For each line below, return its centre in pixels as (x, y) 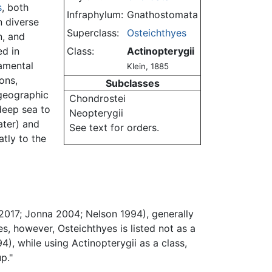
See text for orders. (114, 128)
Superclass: (93, 33)
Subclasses (132, 83)
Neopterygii (96, 113)
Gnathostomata (162, 15)
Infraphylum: (95, 15)
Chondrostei (97, 99)
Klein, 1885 (148, 66)
